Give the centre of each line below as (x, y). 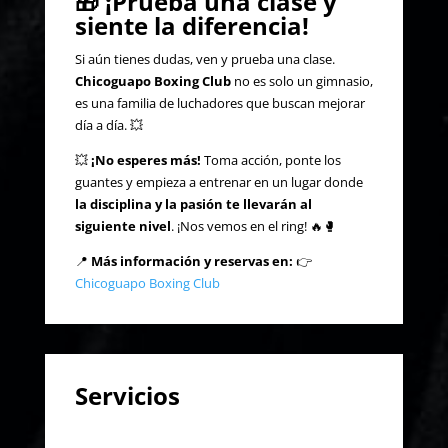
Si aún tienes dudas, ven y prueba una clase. (204, 58)
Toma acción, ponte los (270, 159)
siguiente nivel (122, 225)
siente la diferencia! (191, 25)
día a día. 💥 (108, 124)
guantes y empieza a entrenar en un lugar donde (218, 181)
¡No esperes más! (145, 159)
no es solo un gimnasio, (301, 80)
